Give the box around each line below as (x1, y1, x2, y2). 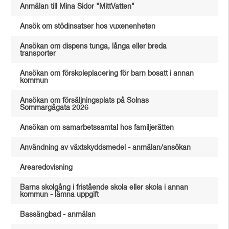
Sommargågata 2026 (20, 104, 89, 111)
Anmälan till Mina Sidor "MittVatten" (20, 3, 135, 10)
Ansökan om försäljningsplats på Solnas (20, 97, 149, 104)
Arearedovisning (20, 164, 73, 171)
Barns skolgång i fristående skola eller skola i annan (20, 184, 189, 191)
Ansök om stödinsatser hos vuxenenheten (20, 23, 156, 30)
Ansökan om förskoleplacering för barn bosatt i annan (20, 70, 194, 77)
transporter (20, 50, 56, 57)
